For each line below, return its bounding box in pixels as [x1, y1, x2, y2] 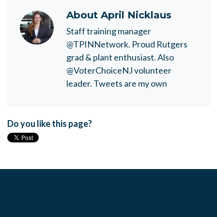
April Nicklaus [101, 9, 171, 21]
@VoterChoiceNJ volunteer [66, 65, 171, 76]
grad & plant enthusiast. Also [66, 52, 174, 63]
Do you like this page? [7, 118, 92, 129]
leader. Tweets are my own [66, 78, 167, 89]
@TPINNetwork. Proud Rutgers [66, 39, 187, 50]
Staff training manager [66, 26, 151, 37]
